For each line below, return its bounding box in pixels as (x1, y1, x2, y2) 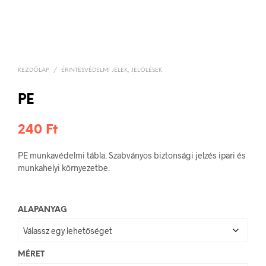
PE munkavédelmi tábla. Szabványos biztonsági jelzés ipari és (18, 150, 246, 160)
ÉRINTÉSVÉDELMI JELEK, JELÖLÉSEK (61, 67, 162, 74)
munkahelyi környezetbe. (18, 163, 110, 173)
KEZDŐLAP (18, 67, 49, 74)
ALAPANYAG (18, 206, 67, 214)
